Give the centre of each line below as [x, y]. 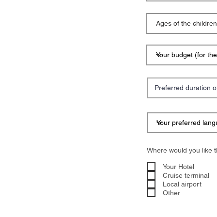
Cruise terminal [186, 175]
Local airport [182, 184]
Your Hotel [178, 166]
